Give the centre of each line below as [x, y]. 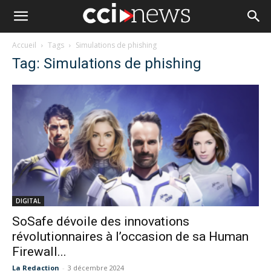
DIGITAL [28, 201]
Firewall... [39, 252]
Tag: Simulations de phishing [107, 64]
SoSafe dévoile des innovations [101, 222]
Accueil [24, 45]
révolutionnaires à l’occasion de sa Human [130, 237]
